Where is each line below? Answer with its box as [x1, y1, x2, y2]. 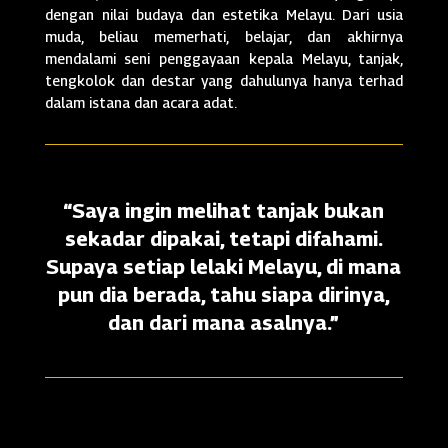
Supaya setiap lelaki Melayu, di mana [46, 255, 402, 280]
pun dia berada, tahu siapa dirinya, [57, 283, 390, 308]
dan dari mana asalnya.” [108, 311, 340, 336]
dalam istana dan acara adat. [44, 94, 237, 112]
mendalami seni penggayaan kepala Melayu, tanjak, [44, 50, 404, 68]
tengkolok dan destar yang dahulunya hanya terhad [44, 72, 404, 90]
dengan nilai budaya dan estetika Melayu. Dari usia [44, 6, 404, 24]
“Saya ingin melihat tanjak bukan [63, 199, 385, 224]
